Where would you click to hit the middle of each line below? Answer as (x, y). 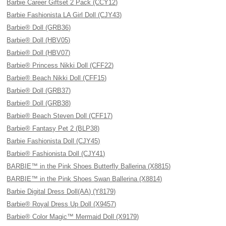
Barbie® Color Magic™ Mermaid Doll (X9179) (73, 217)
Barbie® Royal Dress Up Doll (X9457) (62, 204)
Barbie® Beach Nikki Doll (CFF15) (57, 78)
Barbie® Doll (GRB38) (39, 103)
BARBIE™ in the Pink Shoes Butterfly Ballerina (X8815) (89, 166)
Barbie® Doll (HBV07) (39, 53)
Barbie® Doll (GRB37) (39, 91)
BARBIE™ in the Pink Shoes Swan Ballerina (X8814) (84, 179)
